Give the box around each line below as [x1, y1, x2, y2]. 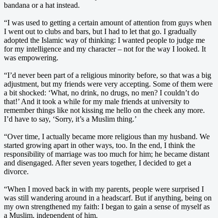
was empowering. [4, 53, 58, 62]
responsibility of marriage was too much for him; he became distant [4, 149, 209, 158]
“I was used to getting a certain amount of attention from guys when [4, 18, 212, 27]
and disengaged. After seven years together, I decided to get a [4, 158, 191, 167]
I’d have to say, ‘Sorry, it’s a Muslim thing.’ [4, 114, 137, 123]
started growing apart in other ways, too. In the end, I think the [4, 141, 195, 149]
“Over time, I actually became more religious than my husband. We [4, 132, 210, 141]
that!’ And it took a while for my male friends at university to [4, 97, 189, 106]
